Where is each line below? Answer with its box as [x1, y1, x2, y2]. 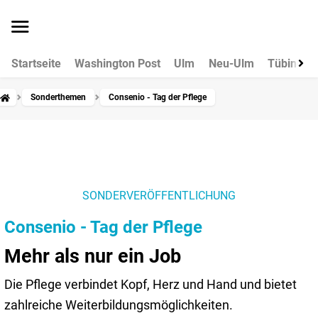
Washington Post [75, 57, 161, 70]
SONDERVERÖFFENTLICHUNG [82, 189, 236, 203]
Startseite [11, 57, 61, 70]
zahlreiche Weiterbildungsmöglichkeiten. [4, 297, 236, 313]
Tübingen [267, 57, 316, 70]
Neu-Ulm [208, 57, 254, 70]
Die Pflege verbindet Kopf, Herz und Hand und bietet [4, 277, 297, 292]
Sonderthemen [31, 92, 86, 103]
